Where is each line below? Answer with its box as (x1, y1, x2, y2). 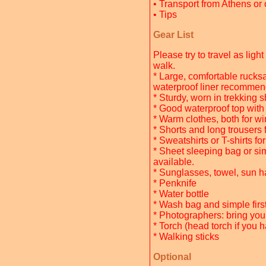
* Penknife (153, 178, 197, 188)
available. (153, 157, 194, 167)
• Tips (153, 9, 177, 20)
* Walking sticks (153, 232, 221, 242)
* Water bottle (153, 189, 209, 199)
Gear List (153, 30, 194, 40)
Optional (153, 252, 191, 262)
